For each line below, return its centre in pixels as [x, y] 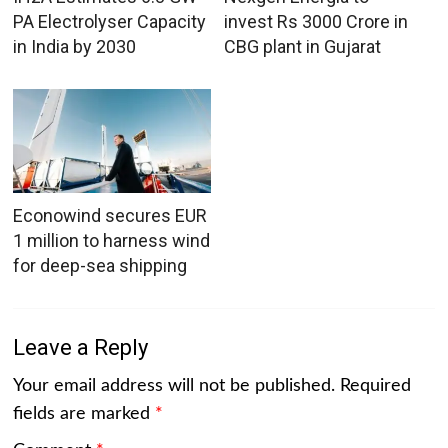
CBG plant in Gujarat [302, 46]
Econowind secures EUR [110, 215]
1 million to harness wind [112, 240]
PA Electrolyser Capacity [110, 21]
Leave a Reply [81, 347]
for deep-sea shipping [100, 265]
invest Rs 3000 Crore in [315, 21]
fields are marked [84, 413]
